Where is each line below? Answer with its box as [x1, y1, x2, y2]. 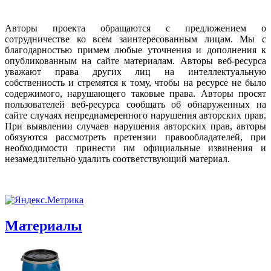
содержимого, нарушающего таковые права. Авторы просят [5, 88, 266, 99]
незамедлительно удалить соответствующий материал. [5, 154, 230, 165]
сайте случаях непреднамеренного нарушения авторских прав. [5, 110, 266, 121]
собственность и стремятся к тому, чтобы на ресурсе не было [5, 77, 266, 88]
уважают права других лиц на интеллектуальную [5, 67, 266, 77]
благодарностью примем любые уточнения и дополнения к [5, 45, 266, 56]
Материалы [5, 218, 82, 234]
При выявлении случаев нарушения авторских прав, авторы [5, 121, 266, 132]
